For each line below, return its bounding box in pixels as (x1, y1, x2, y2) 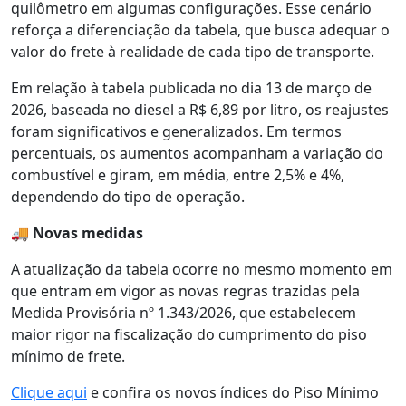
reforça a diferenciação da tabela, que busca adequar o (11, 19, 390, 40)
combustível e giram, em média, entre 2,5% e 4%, (11, 164, 344, 185)
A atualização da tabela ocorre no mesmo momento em (11, 258, 392, 279)
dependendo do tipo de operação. (11, 186, 245, 207)
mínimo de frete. (11, 345, 125, 366)
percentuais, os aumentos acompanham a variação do (11, 142, 383, 163)
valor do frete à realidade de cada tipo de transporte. (11, 41, 374, 62)
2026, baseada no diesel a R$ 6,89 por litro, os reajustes (11, 99, 389, 120)
